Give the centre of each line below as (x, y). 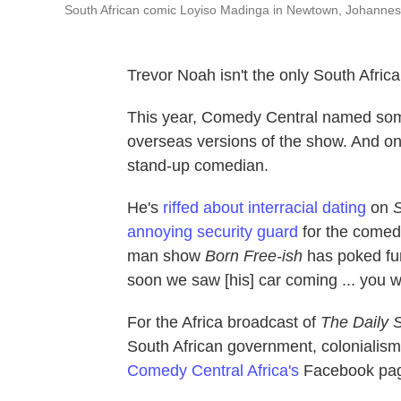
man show (166, 256)
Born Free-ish (256, 256)
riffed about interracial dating (262, 208)
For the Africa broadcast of (224, 322)
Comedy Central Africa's (213, 371)
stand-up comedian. (198, 166)
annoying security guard (213, 232)
